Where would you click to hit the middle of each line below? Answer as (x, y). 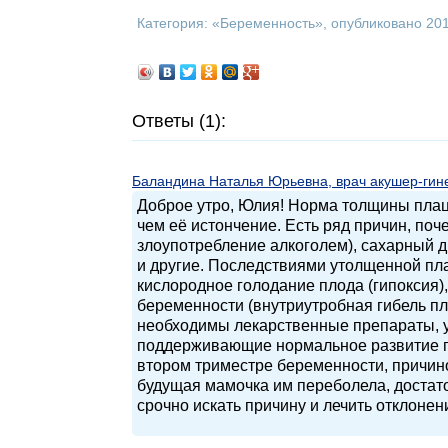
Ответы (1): (179, 121)
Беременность (267, 23)
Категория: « (178, 23)
